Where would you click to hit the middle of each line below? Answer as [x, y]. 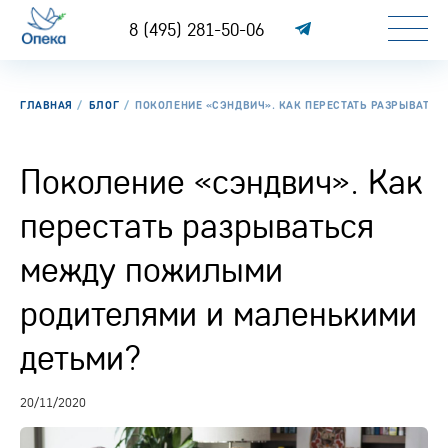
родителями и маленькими [218, 313]
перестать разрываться [197, 225]
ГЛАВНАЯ [46, 105]
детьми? [81, 357]
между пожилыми [151, 269]
